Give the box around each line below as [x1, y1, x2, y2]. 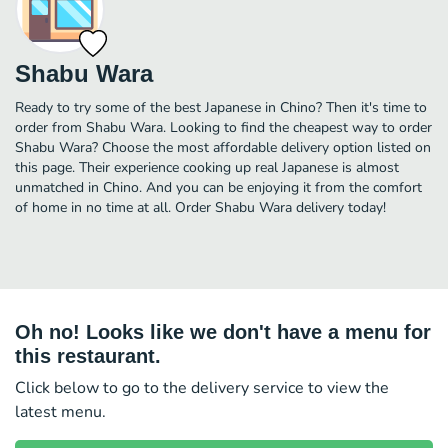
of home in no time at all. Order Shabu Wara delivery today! [15, 197, 386, 217]
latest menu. [15, 400, 106, 423]
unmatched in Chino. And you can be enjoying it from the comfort [15, 177, 422, 197]
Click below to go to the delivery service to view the [15, 376, 389, 399]
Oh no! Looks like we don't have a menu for [15, 320, 431, 343]
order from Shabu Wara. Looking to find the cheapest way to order [15, 117, 432, 137]
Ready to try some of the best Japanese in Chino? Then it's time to [15, 97, 427, 117]
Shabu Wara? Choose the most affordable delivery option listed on [15, 137, 431, 157]
